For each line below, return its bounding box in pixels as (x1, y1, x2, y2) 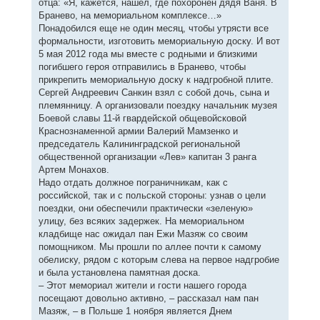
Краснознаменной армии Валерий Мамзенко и (38, 125, 238, 136)
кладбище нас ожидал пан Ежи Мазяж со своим (38, 228, 248, 239)
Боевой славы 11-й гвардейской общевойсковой (38, 112, 246, 124)
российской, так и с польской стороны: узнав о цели (38, 189, 266, 201)
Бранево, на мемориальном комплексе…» (38, 9, 221, 21)
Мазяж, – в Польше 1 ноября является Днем (38, 305, 232, 316)
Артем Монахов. (38, 164, 109, 175)
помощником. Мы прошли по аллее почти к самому (38, 241, 261, 252)
